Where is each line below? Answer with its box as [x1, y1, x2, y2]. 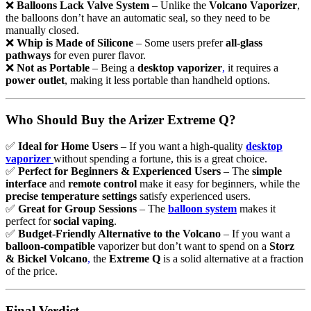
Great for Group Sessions [18, 203, 137, 215]
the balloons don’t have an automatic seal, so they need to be [6, 12, 270, 24]
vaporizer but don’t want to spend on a [95, 240, 269, 253]
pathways [6, 49, 51, 62]
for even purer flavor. [51, 49, 146, 62]
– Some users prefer [133, 37, 226, 49]
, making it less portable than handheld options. [65, 74, 270, 87]
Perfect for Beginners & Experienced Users [18, 165, 221, 178]
